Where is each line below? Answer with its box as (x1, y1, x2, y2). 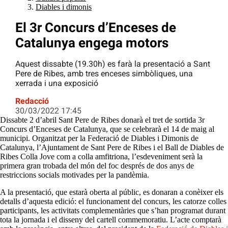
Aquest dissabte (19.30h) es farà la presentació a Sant (15, 59, 210, 69)
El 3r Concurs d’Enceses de (15, 20, 176, 36)
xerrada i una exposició (15, 78, 98, 89)
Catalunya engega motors (15, 35, 168, 51)
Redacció (15, 96, 49, 106)
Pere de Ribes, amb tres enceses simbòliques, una (15, 69, 193, 79)
